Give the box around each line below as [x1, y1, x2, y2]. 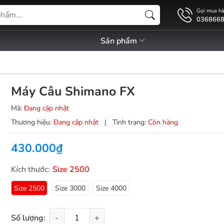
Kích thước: [10, 164, 50, 175]
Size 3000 [54, 183, 85, 193]
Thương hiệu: [10, 117, 51, 127]
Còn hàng [147, 117, 178, 127]
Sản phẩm [100, 35, 139, 46]
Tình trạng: [112, 117, 146, 127]
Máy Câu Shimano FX [10, 83, 135, 100]
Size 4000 [95, 183, 126, 193]
